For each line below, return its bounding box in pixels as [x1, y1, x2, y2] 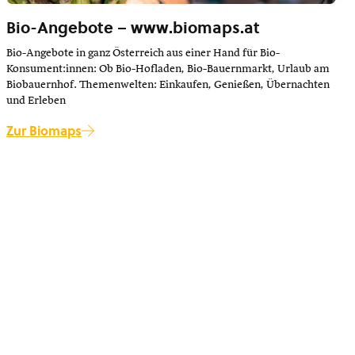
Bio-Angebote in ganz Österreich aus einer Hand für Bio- [6, 47, 280, 59]
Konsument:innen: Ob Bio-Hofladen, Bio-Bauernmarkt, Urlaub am [6, 63, 330, 74]
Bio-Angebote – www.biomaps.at [6, 16, 260, 39]
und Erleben [6, 94, 66, 106]
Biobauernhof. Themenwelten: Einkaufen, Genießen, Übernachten [6, 78, 330, 90]
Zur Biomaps [6, 121, 82, 139]
